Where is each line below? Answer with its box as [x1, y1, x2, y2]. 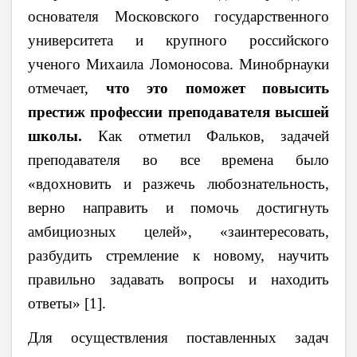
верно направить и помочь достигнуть [28, 198, 329, 216]
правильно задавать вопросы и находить [28, 270, 329, 288]
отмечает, [28, 79, 106, 96]
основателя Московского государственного [28, 7, 329, 25]
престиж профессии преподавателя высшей [28, 103, 329, 120]
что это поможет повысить [105, 79, 329, 96]
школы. [28, 127, 82, 144]
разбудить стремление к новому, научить [28, 246, 329, 264]
